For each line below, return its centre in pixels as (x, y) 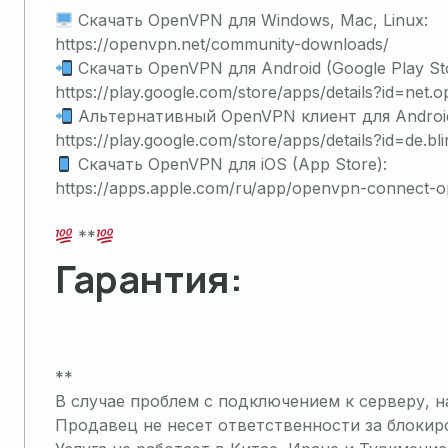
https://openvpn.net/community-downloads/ (222, 44)
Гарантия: (149, 278)
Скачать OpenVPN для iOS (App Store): (230, 164)
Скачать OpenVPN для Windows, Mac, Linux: (251, 20)
